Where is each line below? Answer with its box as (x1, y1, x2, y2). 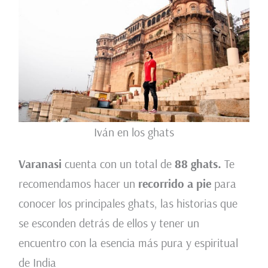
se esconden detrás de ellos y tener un (18, 215, 199, 231)
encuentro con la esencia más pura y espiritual (18, 235, 238, 251)
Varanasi (18, 156, 62, 172)
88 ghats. (174, 156, 224, 172)
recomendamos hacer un (18, 176, 138, 191)
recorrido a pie (138, 176, 211, 191)
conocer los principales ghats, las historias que (18, 196, 237, 211)
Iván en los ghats (94, 124, 174, 140)
